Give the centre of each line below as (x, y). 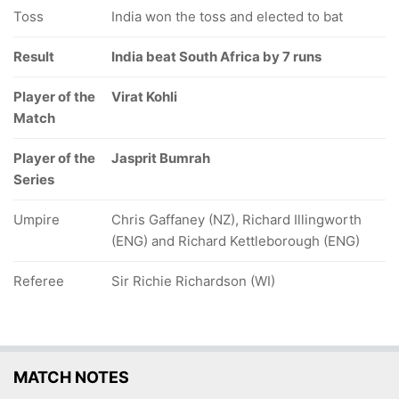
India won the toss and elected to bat (227, 16)
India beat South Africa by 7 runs (216, 57)
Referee (39, 281)
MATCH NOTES (71, 377)
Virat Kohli (144, 97)
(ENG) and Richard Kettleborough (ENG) (236, 241)
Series (34, 179)
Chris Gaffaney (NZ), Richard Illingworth (236, 220)
